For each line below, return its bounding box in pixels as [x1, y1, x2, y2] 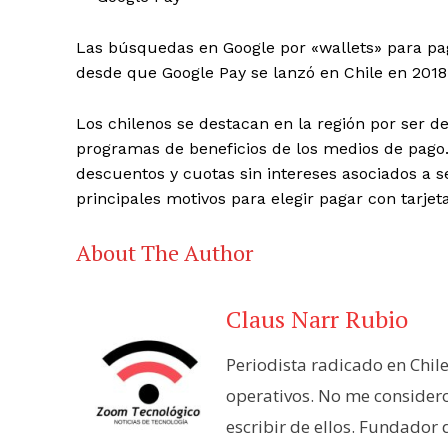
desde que [76, 63, 162, 83]
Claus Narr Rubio [226, 303, 408, 336]
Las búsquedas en [76, 38, 223, 58]
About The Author [76, 238, 253, 268]
